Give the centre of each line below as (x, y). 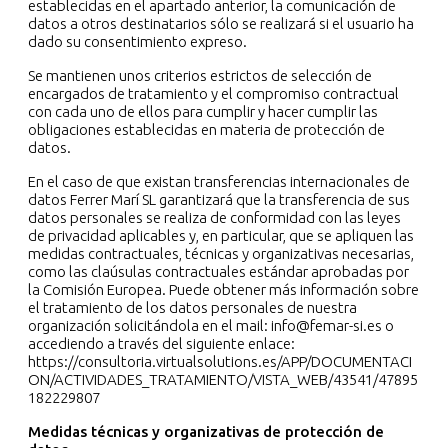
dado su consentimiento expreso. (139, 42)
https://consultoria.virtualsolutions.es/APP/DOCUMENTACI (220, 362)
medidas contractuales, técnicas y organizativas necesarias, (221, 254)
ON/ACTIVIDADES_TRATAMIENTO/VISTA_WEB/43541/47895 (223, 380)
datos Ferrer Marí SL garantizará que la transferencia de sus (219, 200)
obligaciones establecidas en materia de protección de (206, 130)
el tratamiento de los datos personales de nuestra (192, 308)
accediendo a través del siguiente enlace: (161, 344)
